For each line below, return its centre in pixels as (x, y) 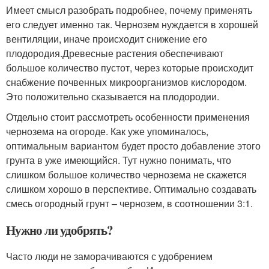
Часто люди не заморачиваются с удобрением (109, 256)
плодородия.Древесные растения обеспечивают (115, 53)
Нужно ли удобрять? (60, 230)
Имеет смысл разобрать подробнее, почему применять (129, 10)
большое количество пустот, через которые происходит (130, 68)
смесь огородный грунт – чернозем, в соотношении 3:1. (129, 203)
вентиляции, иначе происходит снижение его (107, 39)
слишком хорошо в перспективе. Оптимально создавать (131, 189)
